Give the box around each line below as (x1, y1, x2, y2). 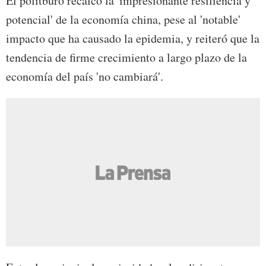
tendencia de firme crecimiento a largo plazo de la (6, 49, 247, 66)
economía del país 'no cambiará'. (6, 68, 163, 85)
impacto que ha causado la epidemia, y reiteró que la (6, 30, 259, 47)
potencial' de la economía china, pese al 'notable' (6, 11, 240, 28)
